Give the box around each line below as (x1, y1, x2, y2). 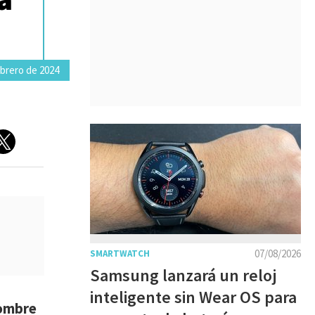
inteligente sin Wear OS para (90, 286, 297, 308)
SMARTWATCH (90, 247, 150, 259)
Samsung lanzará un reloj (90, 264, 276, 286)
